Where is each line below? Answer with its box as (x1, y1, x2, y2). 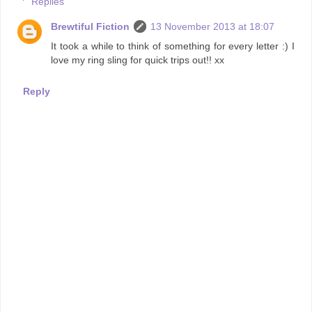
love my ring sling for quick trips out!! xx (51, 54, 225, 65)
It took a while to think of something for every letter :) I (51, 40, 295, 52)
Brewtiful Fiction (51, 20, 130, 32)
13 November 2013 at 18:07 (150, 20, 275, 32)
